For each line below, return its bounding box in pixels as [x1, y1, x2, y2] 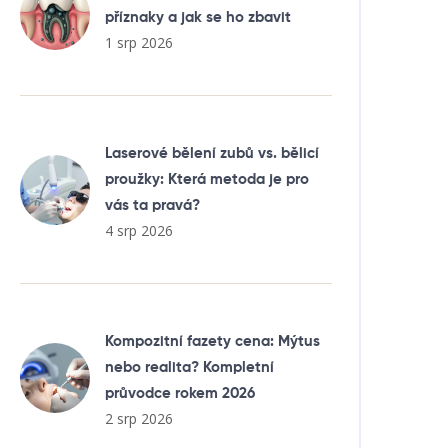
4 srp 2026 [105, 221, 173, 240]
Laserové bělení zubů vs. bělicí [105, 146, 319, 161]
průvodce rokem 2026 [105, 386, 255, 401]
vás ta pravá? [105, 198, 200, 213]
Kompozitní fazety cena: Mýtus [105, 334, 320, 349]
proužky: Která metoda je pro [105, 172, 309, 187]
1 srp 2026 [105, 33, 173, 52]
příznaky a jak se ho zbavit [105, 10, 291, 25]
